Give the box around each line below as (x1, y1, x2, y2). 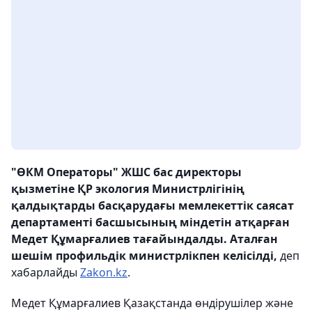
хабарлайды (11, 265, 80, 281)
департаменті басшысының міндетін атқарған (11, 214, 290, 231)
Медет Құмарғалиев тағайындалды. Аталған (11, 231, 278, 247)
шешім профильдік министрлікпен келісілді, (11, 248, 277, 264)
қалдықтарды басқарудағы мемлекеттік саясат (11, 198, 294, 214)
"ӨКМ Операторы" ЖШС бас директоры (11, 164, 242, 180)
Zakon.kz (80, 265, 127, 281)
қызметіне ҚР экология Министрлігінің (11, 181, 244, 197)
